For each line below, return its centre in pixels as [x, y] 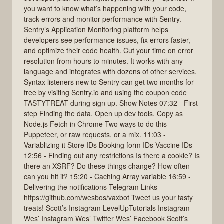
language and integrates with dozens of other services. [110, 71]
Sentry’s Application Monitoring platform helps [96, 29]
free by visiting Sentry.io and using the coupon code [105, 92]
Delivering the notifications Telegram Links [91, 187]
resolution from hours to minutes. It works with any [103, 61]
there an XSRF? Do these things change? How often [107, 166]
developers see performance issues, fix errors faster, [107, 40]
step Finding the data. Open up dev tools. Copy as [103, 113]
